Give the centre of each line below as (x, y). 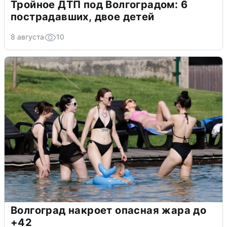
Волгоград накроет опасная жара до (109, 210)
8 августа (27, 36)
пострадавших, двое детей (83, 16)
